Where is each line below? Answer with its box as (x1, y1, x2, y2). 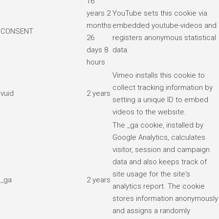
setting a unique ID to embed (112, 95, 208, 104)
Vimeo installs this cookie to (112, 70, 205, 80)
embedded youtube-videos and (112, 21, 217, 30)
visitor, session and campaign (112, 145, 210, 154)
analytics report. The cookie (112, 181, 205, 191)
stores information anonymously (112, 194, 218, 203)
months (87, 21, 111, 30)
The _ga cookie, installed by (112, 120, 203, 130)
